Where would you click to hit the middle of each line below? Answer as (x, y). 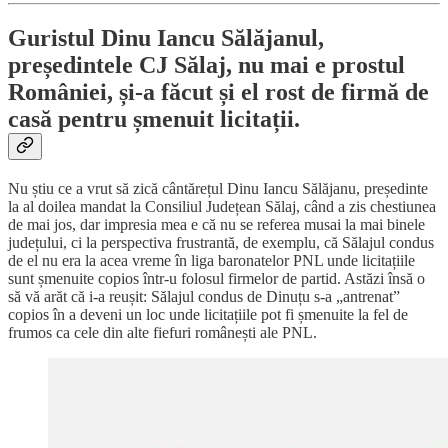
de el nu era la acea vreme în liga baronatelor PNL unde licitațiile (211, 260)
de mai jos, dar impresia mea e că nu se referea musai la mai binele (216, 224)
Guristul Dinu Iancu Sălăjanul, (166, 38)
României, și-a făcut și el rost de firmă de (218, 92)
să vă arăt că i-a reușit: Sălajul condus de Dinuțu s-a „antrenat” (204, 296)
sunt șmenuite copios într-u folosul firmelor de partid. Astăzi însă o (216, 278)
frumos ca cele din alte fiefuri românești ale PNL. (162, 332)
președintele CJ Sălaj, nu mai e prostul (206, 65)
